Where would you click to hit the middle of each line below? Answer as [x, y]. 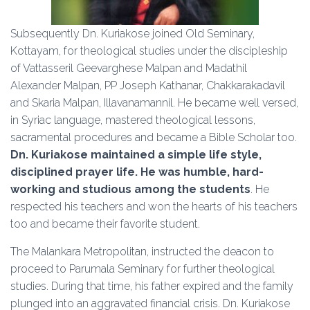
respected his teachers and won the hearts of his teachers [154, 207]
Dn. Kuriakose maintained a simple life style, [136, 155]
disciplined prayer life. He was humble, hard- [137, 172]
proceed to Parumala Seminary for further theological [143, 269]
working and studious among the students [130, 189]
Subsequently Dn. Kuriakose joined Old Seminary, [133, 34]
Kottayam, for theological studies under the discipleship [149, 51]
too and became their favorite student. [105, 224]
